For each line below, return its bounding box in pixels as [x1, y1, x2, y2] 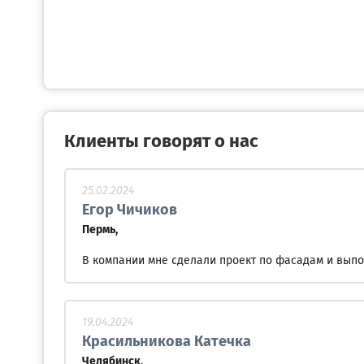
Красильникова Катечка [82, 335, 251, 349]
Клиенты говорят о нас [64, 133, 258, 151]
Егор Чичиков [82, 203, 177, 218]
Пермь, [82, 224, 118, 236]
